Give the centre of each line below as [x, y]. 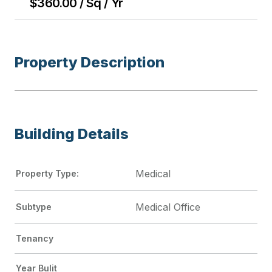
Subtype [34, 206]
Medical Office [168, 207]
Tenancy [35, 238]
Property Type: [47, 173]
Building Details [72, 134]
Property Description [90, 62]
